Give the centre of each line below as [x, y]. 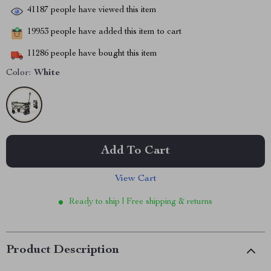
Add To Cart [135, 151]
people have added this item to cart [115, 32]
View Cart [135, 179]
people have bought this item [103, 54]
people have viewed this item [103, 11]
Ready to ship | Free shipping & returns [141, 202]
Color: [18, 73]
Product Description [63, 250]
